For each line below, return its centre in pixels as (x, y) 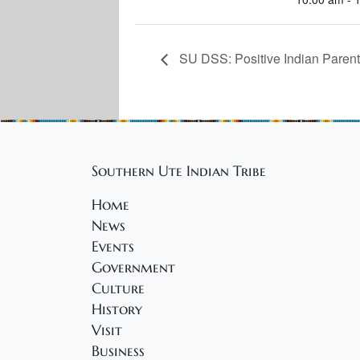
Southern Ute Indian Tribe (179, 172)
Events (113, 247)
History (117, 310)
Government (133, 268)
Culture (118, 289)
